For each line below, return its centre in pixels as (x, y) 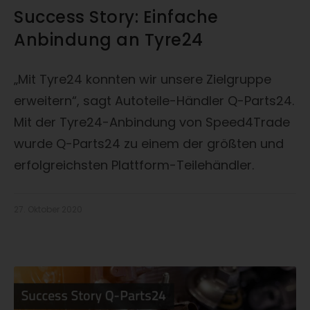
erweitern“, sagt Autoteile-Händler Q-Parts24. (154, 101)
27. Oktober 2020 (48, 210)
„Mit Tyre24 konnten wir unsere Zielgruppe (143, 80)
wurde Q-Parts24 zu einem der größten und (149, 144)
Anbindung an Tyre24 (109, 40)
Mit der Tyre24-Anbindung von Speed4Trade (152, 122)
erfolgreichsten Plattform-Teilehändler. (134, 165)
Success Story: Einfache (116, 17)
